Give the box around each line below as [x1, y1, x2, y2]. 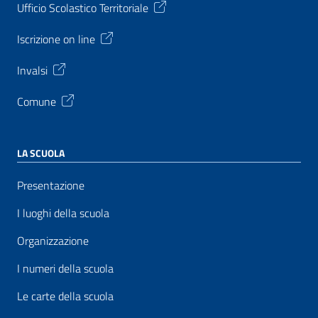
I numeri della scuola [17, 260, 114, 277]
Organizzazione [17, 232, 89, 249]
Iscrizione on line [17, 30, 95, 48]
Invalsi [17, 61, 48, 79]
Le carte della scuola [17, 287, 114, 305]
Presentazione [17, 177, 84, 194]
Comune [17, 92, 56, 110]
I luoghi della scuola [17, 204, 109, 221]
